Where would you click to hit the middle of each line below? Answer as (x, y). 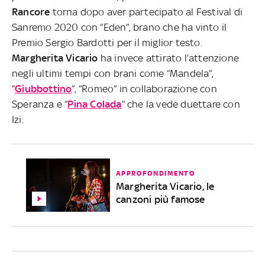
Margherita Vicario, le (165, 186)
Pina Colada (95, 104)
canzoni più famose (160, 199)
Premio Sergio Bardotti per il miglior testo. (107, 42)
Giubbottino (43, 88)
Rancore (31, 12)
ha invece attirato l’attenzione (169, 58)
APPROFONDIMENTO (156, 173)
